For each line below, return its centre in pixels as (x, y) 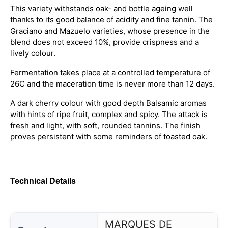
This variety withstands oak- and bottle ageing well (102, 8)
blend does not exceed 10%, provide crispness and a (105, 42)
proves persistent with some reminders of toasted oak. (110, 137)
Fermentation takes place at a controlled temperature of (110, 73)
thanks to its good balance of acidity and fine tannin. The (111, 20)
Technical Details (43, 181)
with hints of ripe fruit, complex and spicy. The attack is (109, 114)
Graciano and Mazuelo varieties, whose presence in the (110, 31)
